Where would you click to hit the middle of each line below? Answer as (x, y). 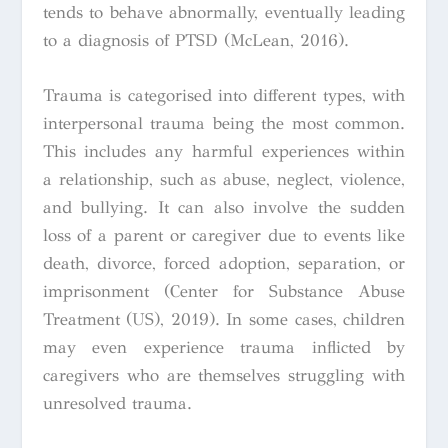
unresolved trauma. (117, 404)
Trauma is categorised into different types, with (224, 96)
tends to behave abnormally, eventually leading (224, 13)
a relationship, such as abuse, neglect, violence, (224, 180)
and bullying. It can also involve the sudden (224, 208)
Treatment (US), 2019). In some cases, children (224, 320)
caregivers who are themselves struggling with (224, 376)
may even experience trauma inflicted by (224, 348)
